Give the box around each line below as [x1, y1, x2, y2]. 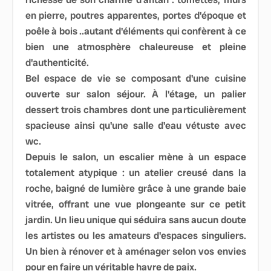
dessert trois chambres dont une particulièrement [25, 103, 246, 116]
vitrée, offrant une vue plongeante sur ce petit [25, 197, 246, 211]
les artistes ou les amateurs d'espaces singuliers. [25, 229, 246, 242]
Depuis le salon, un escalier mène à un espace [25, 150, 246, 163]
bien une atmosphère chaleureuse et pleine [25, 40, 246, 53]
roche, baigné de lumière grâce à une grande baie [25, 181, 246, 195]
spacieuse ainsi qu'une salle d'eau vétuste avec [25, 119, 246, 132]
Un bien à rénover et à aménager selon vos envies [25, 244, 246, 258]
